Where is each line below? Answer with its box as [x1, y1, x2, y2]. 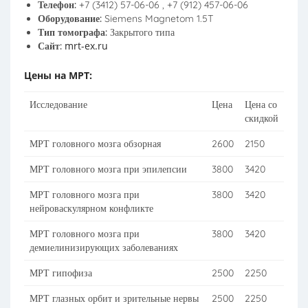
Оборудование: [38, 12, 104, 25]
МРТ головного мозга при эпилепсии [30, 163, 187, 175]
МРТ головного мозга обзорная [30, 137, 161, 150]
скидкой [245, 112, 278, 124]
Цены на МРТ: [24, 69, 92, 82]
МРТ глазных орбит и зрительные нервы [30, 292, 199, 305]
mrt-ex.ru [65, 39, 108, 52]
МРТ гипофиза [30, 267, 92, 279]
